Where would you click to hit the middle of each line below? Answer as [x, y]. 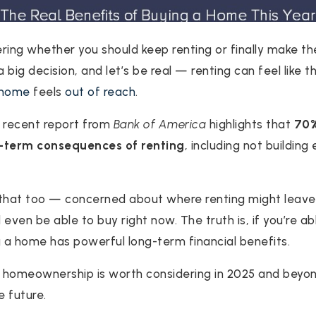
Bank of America [159, 124]
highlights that [250, 124]
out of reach [100, 92]
